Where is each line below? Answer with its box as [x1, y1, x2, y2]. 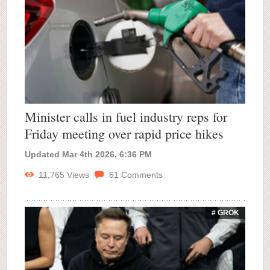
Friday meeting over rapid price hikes [25, 124, 224, 142]
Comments [119, 169, 163, 180]
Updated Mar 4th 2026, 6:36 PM [25, 149, 152, 159]
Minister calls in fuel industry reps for [25, 107, 227, 125]
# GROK [212, 208, 239, 217]
